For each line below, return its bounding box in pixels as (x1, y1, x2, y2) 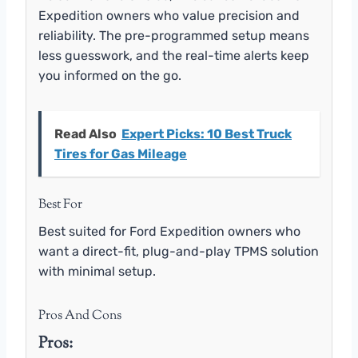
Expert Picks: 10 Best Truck (121, 125, 292, 141)
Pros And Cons (38, 306, 121, 325)
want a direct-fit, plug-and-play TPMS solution (38, 243, 319, 259)
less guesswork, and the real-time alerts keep (38, 47, 309, 63)
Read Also (54, 125, 117, 141)
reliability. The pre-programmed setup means (38, 27, 309, 43)
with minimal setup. (38, 263, 156, 279)
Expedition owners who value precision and (38, 7, 300, 23)
